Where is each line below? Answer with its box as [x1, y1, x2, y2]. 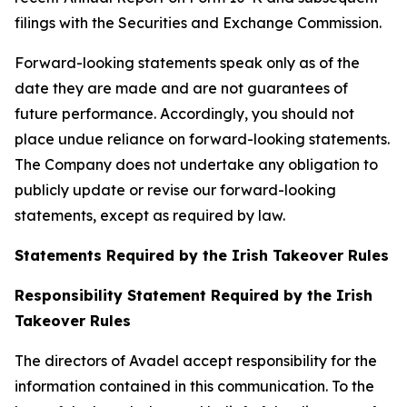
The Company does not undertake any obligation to [15, 154, 378, 174]
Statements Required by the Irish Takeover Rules [15, 245, 389, 264]
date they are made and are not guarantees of [15, 78, 348, 97]
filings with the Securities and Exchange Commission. [15, 13, 382, 32]
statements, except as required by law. [15, 205, 285, 224]
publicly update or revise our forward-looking [15, 180, 336, 199]
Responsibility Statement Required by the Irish [15, 285, 372, 304]
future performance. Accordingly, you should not [15, 104, 354, 123]
